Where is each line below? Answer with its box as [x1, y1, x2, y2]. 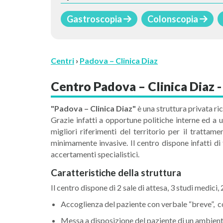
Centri [51, 56, 74, 65]
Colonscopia [147, 13, 200, 24]
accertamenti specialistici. [51, 149, 139, 159]
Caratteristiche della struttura [51, 167, 181, 178]
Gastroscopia [67, 13, 123, 24]
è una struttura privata [136, 104, 214, 113]
